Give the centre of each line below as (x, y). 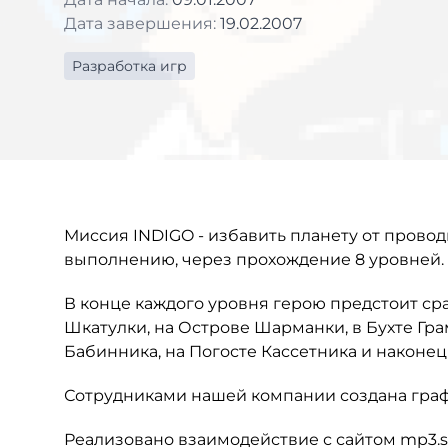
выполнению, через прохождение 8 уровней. (254, 259)
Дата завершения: (142, 23)
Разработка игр (129, 66)
